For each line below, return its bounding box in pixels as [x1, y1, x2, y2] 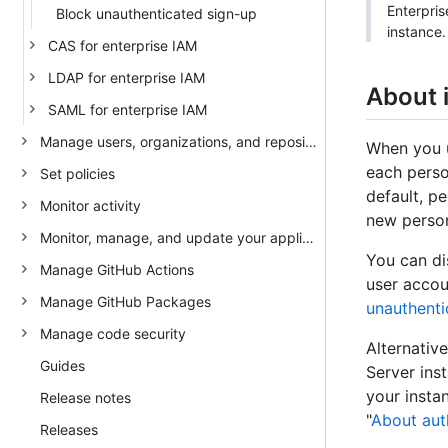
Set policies [40, 164, 115, 182]
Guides [40, 356, 85, 374]
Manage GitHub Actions [40, 260, 194, 278]
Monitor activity [40, 196, 141, 214]
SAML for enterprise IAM [48, 100, 207, 118]
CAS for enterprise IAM [48, 36, 197, 54]
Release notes [40, 388, 131, 406]
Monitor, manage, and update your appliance [302, 228, 314, 246]
